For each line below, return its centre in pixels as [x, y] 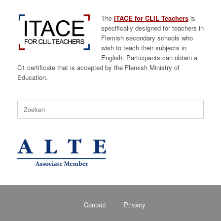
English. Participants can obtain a [149, 57]
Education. [33, 77]
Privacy [135, 205]
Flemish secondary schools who [147, 37]
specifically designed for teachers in [152, 28]
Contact [95, 205]
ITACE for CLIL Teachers [151, 18]
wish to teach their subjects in [144, 47]
